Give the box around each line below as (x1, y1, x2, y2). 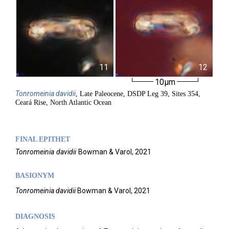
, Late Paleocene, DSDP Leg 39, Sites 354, (76, 90, 200, 98)
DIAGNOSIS (15, 213, 55, 220)
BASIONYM (15, 172, 54, 179)
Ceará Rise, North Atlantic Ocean (15, 99, 111, 106)
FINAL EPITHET (15, 135, 70, 143)
